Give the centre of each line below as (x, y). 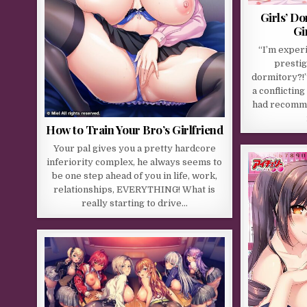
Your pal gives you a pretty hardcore (134, 149)
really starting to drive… (134, 204)
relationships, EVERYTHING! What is (135, 190)
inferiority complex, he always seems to (135, 162)
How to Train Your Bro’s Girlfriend (135, 130)
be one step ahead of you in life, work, (134, 176)
